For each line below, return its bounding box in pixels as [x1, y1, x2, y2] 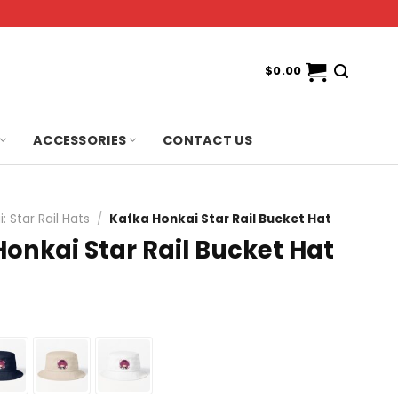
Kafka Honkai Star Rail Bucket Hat [109, 211, 332, 227]
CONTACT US [163, 131, 252, 149]
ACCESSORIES [32, 131, 127, 149]
